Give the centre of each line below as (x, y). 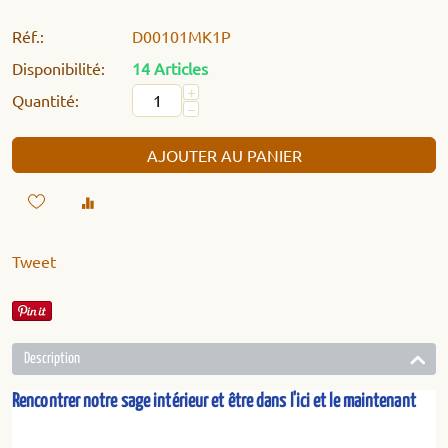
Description (52, 358)
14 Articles (170, 67)
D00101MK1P (181, 35)
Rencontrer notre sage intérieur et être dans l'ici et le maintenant (214, 401)
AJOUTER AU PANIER (224, 154)
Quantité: (45, 99)
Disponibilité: (58, 67)
